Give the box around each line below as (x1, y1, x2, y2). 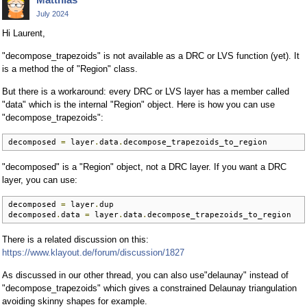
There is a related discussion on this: (2, 234, 149, 245)
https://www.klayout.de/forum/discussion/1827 (2, 247, 184, 258)
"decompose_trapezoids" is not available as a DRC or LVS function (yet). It (2, 50, 299, 61)
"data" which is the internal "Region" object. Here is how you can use (2, 99, 275, 110)
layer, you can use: (2, 174, 77, 185)
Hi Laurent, (2, 27, 45, 38)
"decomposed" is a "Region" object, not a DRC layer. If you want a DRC (2, 161, 286, 172)
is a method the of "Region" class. (2, 63, 138, 74)
